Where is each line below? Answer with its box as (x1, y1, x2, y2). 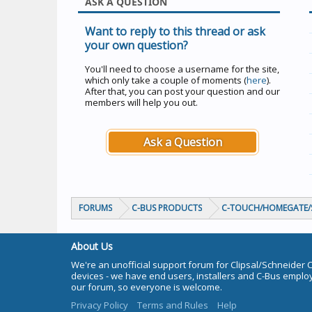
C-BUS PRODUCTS (132, 202, 202, 214)
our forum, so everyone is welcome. (71, 281, 222, 293)
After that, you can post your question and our (85, 85, 280, 97)
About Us (71, 240, 113, 253)
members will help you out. (85, 96, 198, 109)
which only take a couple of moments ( (85, 74, 247, 86)
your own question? (85, 38, 188, 53)
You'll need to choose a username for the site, (85, 63, 279, 75)
